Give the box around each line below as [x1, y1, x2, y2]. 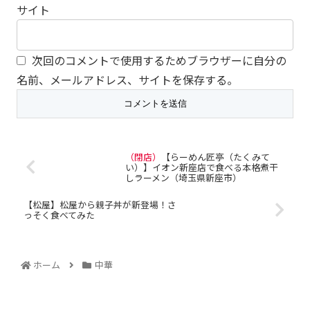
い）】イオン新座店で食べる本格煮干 [125, 160, 278, 174]
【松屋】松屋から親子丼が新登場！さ [24, 198, 176, 212]
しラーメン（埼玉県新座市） [125, 170, 241, 184]
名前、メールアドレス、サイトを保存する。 [17, 71, 238, 88]
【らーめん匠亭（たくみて [161, 149, 270, 163]
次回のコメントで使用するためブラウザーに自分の [32, 51, 286, 69]
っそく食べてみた [24, 208, 95, 222]
